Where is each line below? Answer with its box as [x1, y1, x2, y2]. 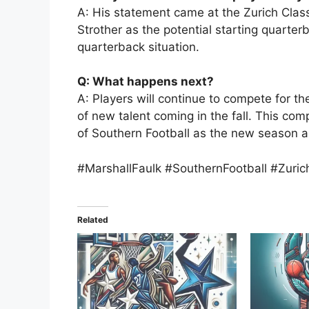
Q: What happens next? [77, 74, 214, 89]
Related [77, 215, 108, 226]
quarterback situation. [77, 39, 199, 54]
